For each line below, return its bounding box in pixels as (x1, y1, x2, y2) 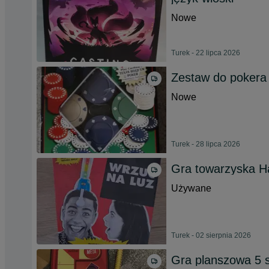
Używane (171, 183, 211, 193)
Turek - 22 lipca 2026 (171, 49, 240, 57)
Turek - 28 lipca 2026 (171, 140, 240, 148)
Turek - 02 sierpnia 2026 (171, 231, 251, 240)
